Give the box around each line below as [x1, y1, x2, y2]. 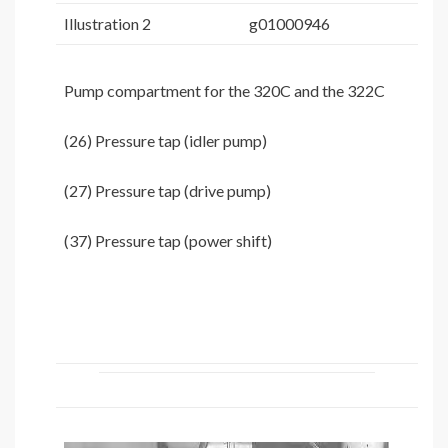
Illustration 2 [64, 14, 151, 34]
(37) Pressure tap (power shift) [64, 231, 272, 251]
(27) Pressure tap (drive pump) [64, 181, 271, 201]
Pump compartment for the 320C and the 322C [64, 81, 385, 101]
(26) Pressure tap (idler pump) [64, 131, 267, 151]
